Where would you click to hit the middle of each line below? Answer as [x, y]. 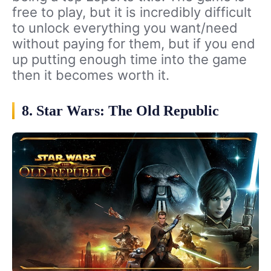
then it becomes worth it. [91, 75]
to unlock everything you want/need [125, 28]
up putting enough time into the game [129, 60]
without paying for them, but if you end [134, 44]
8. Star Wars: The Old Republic [120, 111]
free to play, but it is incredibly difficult [132, 12]
